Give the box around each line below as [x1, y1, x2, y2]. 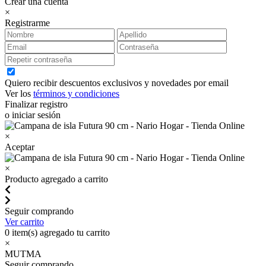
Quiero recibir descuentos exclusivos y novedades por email [5, 77, 229, 88]
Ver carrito [5, 216, 44, 227]
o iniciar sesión [5, 109, 61, 120]
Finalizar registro [5, 99, 68, 109]
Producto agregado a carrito [5, 173, 108, 184]
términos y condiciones [33, 88, 119, 99]
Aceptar [5, 141, 34, 152]
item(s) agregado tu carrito [9, 227, 110, 237]
